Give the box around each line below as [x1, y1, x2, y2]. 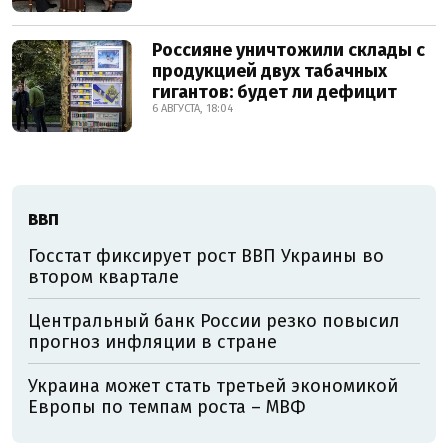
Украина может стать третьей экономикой [28, 375, 398, 398]
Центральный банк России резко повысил [28, 310, 400, 333]
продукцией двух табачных [152, 60, 387, 83]
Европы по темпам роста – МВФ [28, 396, 306, 419]
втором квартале [28, 266, 179, 289]
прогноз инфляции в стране [28, 331, 277, 354]
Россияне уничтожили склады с [152, 39, 425, 62]
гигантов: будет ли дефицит [152, 81, 397, 104]
